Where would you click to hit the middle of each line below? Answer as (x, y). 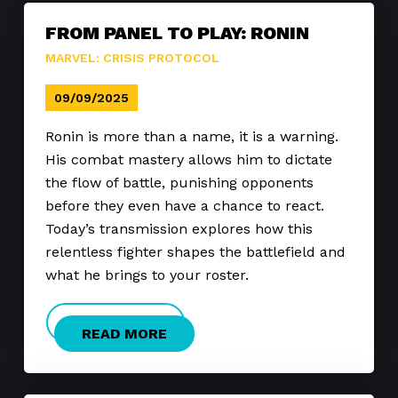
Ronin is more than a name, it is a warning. (192, 136)
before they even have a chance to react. (185, 205)
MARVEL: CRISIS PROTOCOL (132, 57)
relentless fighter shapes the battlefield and (195, 251)
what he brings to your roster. (147, 275)
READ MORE (124, 333)
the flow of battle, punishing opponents (179, 182)
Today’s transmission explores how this (179, 228)
